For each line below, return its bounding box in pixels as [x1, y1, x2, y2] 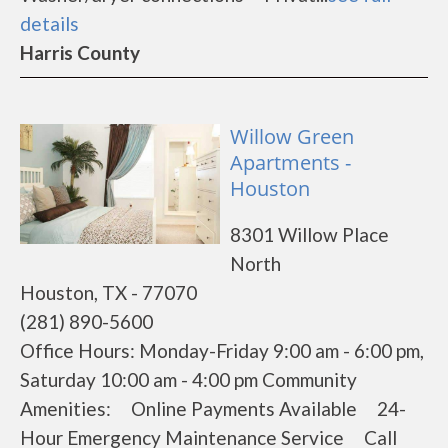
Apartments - [230, 149, 351, 176]
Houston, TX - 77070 [20, 281, 197, 304]
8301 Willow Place [230, 223, 389, 246]
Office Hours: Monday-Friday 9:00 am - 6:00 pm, [20, 339, 424, 362]
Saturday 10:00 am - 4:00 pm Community [20, 368, 357, 391]
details [20, 12, 79, 35]
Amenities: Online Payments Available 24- [20, 397, 406, 420]
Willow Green [230, 123, 354, 150]
